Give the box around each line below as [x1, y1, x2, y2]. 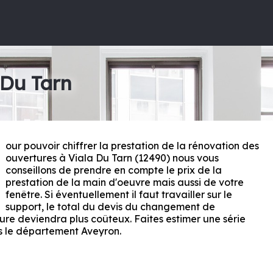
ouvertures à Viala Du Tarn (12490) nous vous [5, 151, 219, 164]
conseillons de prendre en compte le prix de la [5, 163, 222, 176]
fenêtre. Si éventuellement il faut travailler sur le [5, 188, 233, 200]
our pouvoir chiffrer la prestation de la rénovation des [5, 139, 260, 152]
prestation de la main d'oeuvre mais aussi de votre [5, 175, 244, 188]
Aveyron [80, 224, 119, 237]
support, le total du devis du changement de [5, 200, 216, 213]
